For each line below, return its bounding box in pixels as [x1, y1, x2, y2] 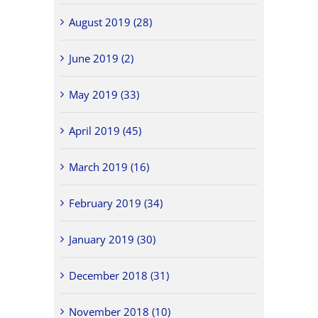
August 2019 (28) [69, 14, 153, 29]
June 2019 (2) [69, 50, 134, 65]
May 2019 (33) [69, 87, 140, 102]
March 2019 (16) [69, 159, 150, 174]
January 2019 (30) [69, 231, 156, 246]
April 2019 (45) [69, 123, 142, 138]
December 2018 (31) [69, 268, 170, 283]
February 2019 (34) [69, 195, 163, 210]
